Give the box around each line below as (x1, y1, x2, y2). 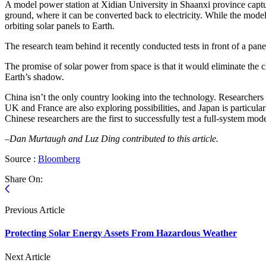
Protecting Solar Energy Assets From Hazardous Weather (5, 228, 237, 239)
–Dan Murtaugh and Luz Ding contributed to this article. (5, 134, 218, 144)
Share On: (5, 174, 43, 184)
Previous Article (5, 205, 65, 215)
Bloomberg (38, 154, 80, 164)
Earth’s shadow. (5, 72, 66, 82)
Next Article (5, 251, 50, 262)
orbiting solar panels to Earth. (5, 21, 115, 31)
